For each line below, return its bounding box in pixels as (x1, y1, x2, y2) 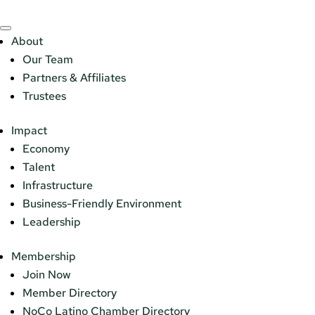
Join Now (22, 266, 71, 282)
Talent (22, 159, 55, 174)
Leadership (22, 214, 81, 229)
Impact (11, 122, 47, 138)
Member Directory (22, 285, 117, 300)
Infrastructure (22, 177, 93, 193)
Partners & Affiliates (22, 70, 126, 85)
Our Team (22, 51, 73, 67)
